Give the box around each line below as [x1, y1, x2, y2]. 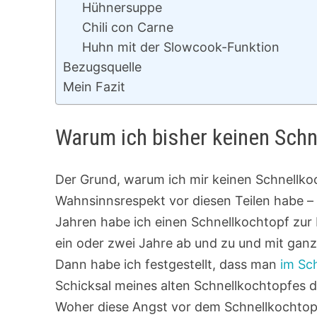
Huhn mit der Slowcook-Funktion [82, 40, 280, 54]
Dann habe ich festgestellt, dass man [55, 257, 281, 272]
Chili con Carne [82, 20, 174, 35]
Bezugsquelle [63, 59, 142, 74]
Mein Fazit [63, 79, 126, 94]
